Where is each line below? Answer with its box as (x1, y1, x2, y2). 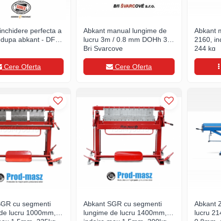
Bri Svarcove (83, 44, 123, 52)
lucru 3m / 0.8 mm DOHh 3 (83, 36, 167, 43)
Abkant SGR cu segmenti (83, 200, 162, 208)
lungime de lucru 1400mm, (83, 209, 167, 217)
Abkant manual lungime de (83, 27, 167, 35)
